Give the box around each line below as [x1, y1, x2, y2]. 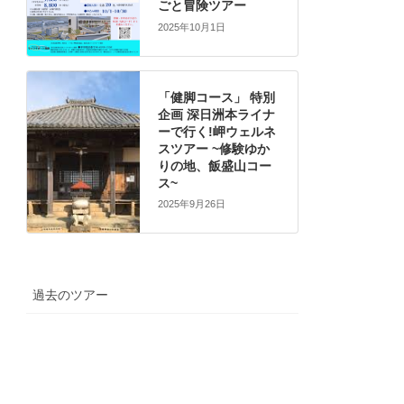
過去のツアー [32, 288, 109, 303]
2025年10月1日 [158, 21, 225, 32]
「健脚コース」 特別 [158, 89, 275, 105]
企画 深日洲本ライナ [158, 106, 275, 122]
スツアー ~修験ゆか [158, 141, 270, 156]
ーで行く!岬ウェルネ [158, 124, 276, 139]
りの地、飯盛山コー [158, 158, 271, 173]
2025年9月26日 [158, 198, 225, 210]
